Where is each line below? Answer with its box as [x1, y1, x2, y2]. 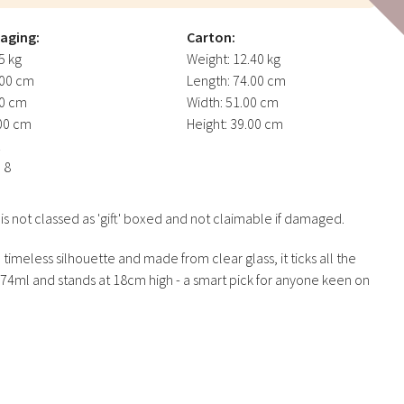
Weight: [186, 49, 230, 68]
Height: [186, 114, 227, 133]
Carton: [186, 27, 235, 46]
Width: [186, 92, 223, 111]
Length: [186, 70, 230, 89]
